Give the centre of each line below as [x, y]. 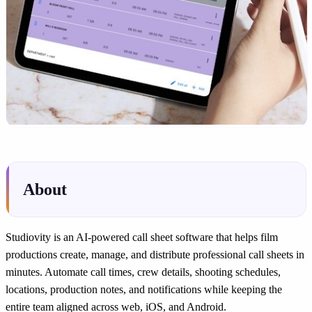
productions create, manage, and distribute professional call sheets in [155, 254]
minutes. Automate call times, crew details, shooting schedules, [143, 272]
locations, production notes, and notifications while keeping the [144, 289]
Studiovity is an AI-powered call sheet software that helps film [142, 237]
